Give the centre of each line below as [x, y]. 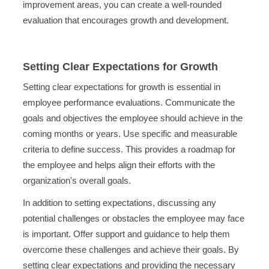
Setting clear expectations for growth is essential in [121, 86]
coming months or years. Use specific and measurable [130, 133]
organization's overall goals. [77, 180]
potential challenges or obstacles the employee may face [133, 219]
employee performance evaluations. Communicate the [128, 102]
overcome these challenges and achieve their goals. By [131, 250]
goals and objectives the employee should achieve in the [132, 118]
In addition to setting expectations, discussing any [119, 203]
